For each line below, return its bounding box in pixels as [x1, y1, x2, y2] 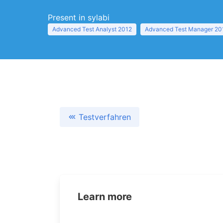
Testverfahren [79, 112, 131, 122]
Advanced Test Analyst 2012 [52, 25, 132, 33]
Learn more [78, 191, 132, 203]
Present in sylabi [48, 12, 110, 22]
